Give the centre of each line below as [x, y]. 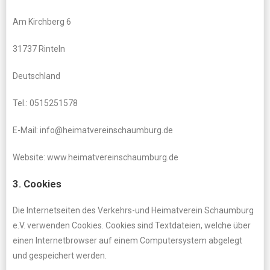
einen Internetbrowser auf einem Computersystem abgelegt [127, 240]
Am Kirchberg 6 [42, 22]
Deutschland [36, 76]
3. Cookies [37, 184]
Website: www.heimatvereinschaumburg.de [96, 157]
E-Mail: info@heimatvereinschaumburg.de [93, 130]
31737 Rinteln [39, 49]
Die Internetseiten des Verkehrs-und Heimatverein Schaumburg [133, 210]
